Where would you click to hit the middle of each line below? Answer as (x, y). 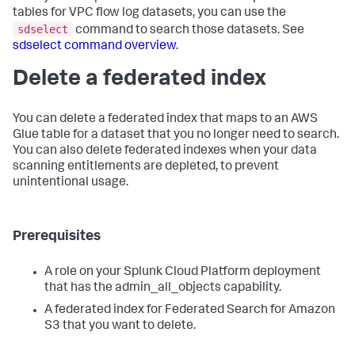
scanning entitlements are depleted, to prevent (146, 167)
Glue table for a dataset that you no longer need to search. (176, 135)
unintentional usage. (71, 183)
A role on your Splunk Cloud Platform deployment (183, 272)
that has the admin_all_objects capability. (163, 288)
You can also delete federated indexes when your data (165, 151)
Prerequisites (57, 237)
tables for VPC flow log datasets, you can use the (149, 14)
